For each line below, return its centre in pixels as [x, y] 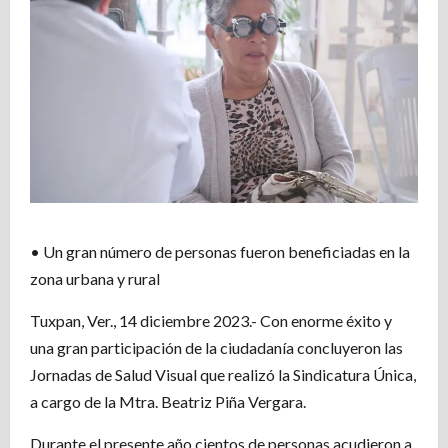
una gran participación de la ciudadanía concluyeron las [216, 348]
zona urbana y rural [95, 279]
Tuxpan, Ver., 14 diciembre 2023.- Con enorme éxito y [211, 321]
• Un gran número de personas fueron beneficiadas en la [220, 252]
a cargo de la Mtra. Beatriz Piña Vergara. [168, 402]
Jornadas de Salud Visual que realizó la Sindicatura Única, [223, 375]
